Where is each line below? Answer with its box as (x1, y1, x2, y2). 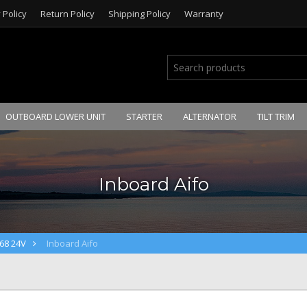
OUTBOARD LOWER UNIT (5, 110, 106, 123)
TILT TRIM (257, 110, 295, 123)
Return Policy (40, 8, 95, 20)
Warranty (184, 8, 223, 20)
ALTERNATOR (183, 110, 236, 123)
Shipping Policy (108, 8, 171, 20)
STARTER (126, 110, 162, 123)
